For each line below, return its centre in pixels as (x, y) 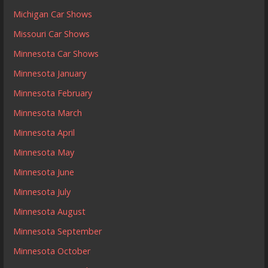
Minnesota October (52, 251)
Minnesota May (44, 152)
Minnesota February (53, 93)
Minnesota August (50, 211)
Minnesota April (44, 132)
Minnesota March (48, 112)
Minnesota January (50, 73)
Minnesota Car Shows (56, 53)
